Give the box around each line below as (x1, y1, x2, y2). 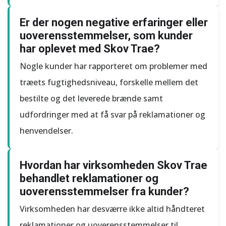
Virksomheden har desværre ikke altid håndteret (20, 203, 205, 214)
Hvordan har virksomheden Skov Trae (20, 159, 207, 172)
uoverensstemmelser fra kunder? (20, 185, 189, 198)
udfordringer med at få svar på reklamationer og (20, 109, 205, 120)
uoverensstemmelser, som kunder (20, 29, 193, 42)
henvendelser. (20, 125, 73, 136)
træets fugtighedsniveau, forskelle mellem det (20, 77, 198, 88)
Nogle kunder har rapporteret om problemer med (20, 61, 207, 72)
